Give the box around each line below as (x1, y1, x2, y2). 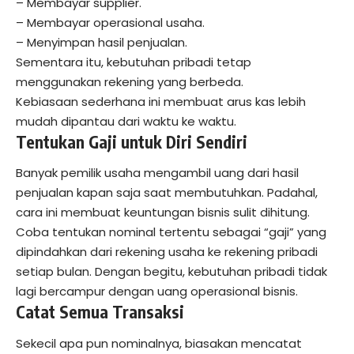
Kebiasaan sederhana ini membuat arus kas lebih (16, 92, 306, 110)
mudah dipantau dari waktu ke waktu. (16, 112, 236, 130)
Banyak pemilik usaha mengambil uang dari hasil (16, 164, 299, 182)
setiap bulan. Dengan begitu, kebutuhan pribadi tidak (16, 263, 327, 281)
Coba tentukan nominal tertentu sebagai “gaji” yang (16, 224, 326, 241)
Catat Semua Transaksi (16, 301, 184, 323)
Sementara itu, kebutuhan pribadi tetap (16, 53, 251, 70)
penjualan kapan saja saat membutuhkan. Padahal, (16, 184, 318, 201)
